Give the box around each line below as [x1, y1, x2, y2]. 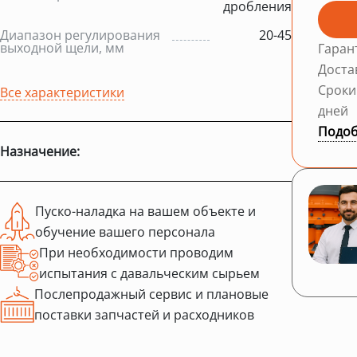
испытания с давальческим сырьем [39, 264, 260, 282]
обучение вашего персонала [35, 222, 215, 241]
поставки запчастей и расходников [34, 305, 254, 324]
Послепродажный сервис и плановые [34, 284, 269, 303]
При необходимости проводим [39, 243, 233, 261]
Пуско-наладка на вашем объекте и [35, 202, 256, 220]
